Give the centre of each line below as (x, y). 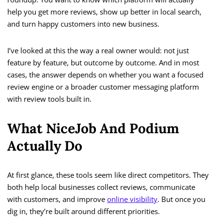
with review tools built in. (49, 99)
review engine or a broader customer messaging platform (103, 87)
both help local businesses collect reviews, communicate (101, 187)
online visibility (132, 199)
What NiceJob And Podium (93, 129)
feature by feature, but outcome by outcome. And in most (103, 63)
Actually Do (45, 146)
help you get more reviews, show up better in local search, (104, 12)
